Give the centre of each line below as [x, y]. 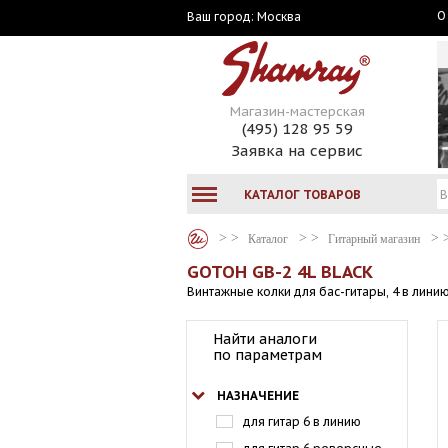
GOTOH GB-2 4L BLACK [280, 272]
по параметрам [267, 355]
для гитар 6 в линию [302, 421]
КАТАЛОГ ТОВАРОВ [302, 194]
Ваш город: [222, 16]
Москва [279, 16]
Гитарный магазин [374, 238]
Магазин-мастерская [297, 111]
